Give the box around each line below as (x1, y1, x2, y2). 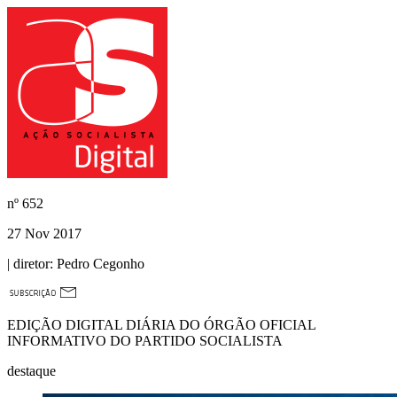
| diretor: (7, 256, 53, 271)
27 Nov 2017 (7, 226, 82, 241)
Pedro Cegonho (53, 256, 144, 271)
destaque (7, 363, 56, 378)
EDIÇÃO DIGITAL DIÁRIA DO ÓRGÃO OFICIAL (7, 317, 315, 332)
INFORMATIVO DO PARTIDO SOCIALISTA (7, 333, 283, 348)
